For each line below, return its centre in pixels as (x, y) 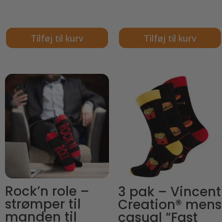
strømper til (43, 204)
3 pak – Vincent (169, 192)
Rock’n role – (47, 191)
